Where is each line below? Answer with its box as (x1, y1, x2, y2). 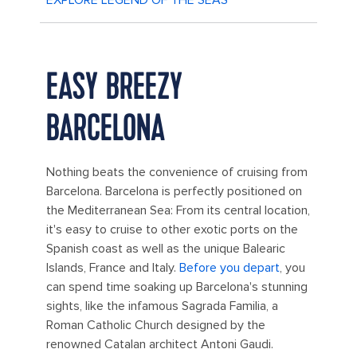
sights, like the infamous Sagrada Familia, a (46, 297, 278, 314)
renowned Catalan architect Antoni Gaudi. (46, 335, 273, 352)
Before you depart (179, 259, 280, 276)
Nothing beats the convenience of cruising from (46, 163, 308, 180)
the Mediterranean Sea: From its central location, (46, 202, 310, 218)
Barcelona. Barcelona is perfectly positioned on (46, 182, 302, 199)
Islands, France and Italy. (46, 259, 179, 276)
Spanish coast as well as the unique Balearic (46, 240, 285, 257)
